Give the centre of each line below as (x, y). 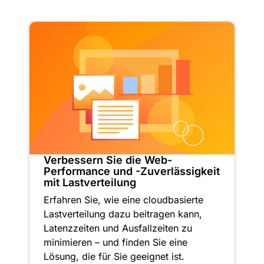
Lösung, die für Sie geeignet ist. (114, 257)
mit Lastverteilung (90, 183)
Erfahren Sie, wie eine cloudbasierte (123, 200)
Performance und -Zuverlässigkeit (132, 171)
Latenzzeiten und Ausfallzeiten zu (118, 228)
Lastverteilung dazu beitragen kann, (123, 214)
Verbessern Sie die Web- (108, 160)
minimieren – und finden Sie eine (115, 242)
